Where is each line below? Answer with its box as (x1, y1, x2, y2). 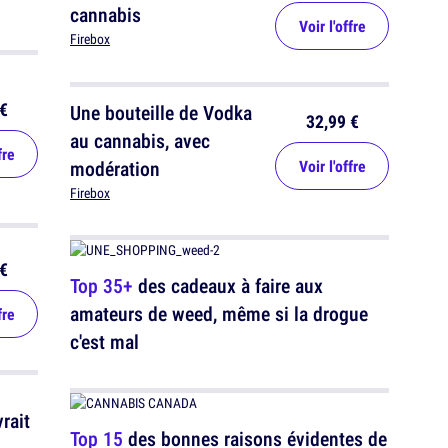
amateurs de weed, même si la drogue (70, 300, 368, 328)
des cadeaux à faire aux (133, 272, 323, 300)
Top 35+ (70, 272, 133, 300)
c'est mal (70, 328, 139, 356)
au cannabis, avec (70, 127, 210, 155)
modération (70, 155, 160, 183)
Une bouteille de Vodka (70, 99, 252, 127)
